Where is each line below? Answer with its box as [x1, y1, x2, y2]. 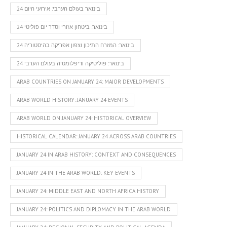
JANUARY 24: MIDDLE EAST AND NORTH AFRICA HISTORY [17, 187, 159, 195]
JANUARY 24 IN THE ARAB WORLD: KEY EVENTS [17, 169, 135, 176]
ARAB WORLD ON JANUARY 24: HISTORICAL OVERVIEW [17, 114, 151, 122]
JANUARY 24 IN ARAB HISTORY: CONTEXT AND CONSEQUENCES [17, 150, 176, 158]
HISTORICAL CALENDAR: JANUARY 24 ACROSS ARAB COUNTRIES [17, 132, 176, 140]
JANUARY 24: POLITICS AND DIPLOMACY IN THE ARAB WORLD [17, 205, 171, 213]
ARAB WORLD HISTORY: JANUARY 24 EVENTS [17, 96, 128, 103]
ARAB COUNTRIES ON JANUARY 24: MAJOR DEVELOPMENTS [17, 78, 164, 85]
